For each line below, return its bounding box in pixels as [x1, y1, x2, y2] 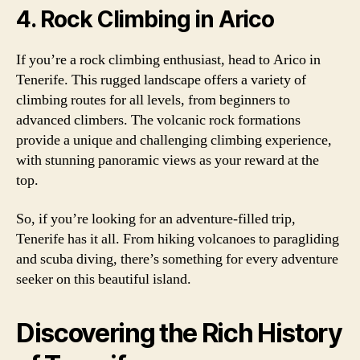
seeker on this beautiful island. [16, 269, 191, 288]
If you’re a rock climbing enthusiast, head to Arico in [16, 51, 321, 69]
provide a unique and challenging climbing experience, [16, 131, 332, 149]
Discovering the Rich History [16, 317, 342, 349]
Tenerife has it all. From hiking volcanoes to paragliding [16, 229, 339, 248]
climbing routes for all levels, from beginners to [16, 91, 290, 109]
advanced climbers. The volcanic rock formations [16, 111, 301, 129]
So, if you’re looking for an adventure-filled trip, [16, 209, 296, 228]
